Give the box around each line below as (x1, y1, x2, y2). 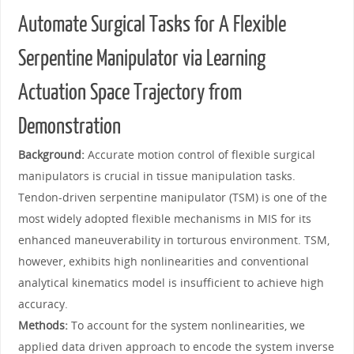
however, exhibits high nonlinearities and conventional (17, 253, 309, 269)
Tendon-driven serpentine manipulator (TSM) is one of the (17, 189, 327, 205)
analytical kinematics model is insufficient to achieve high (17, 274, 324, 290)
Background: (17, 146, 85, 162)
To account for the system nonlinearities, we (67, 317, 305, 333)
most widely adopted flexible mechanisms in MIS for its (17, 210, 311, 226)
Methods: (17, 317, 68, 333)
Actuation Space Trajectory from (17, 80, 242, 105)
